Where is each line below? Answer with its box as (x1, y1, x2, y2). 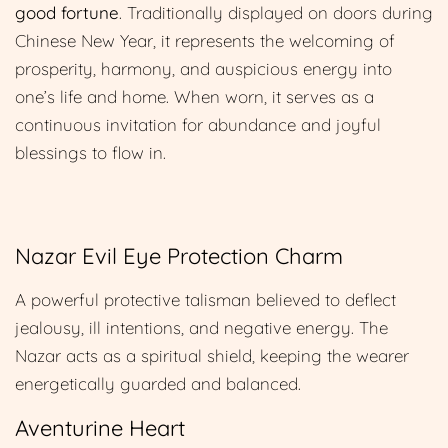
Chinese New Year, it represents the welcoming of (15, 29, 395, 51)
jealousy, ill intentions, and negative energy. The (15, 316, 388, 338)
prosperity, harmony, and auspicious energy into (15, 57, 392, 79)
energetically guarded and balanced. (15, 372, 301, 394)
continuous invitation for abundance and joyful (15, 113, 381, 135)
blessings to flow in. (15, 141, 171, 163)
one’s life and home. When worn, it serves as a (15, 85, 374, 107)
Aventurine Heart (15, 413, 185, 442)
